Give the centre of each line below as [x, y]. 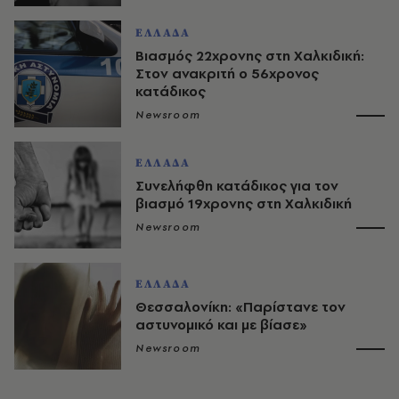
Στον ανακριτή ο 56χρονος [227, 73]
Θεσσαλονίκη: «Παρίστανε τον [240, 306]
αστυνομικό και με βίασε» [221, 324]
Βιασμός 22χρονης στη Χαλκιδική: [250, 55]
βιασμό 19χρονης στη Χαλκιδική [244, 203]
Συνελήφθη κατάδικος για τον [237, 185]
